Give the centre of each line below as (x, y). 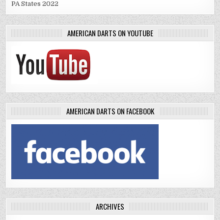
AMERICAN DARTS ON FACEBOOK (110, 111)
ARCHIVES (110, 206)
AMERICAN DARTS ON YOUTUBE (110, 33)
